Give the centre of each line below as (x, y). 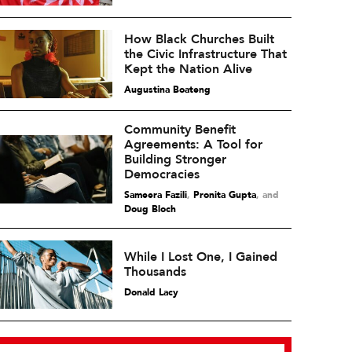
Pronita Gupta (224, 195)
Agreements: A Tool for (193, 145)
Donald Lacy (151, 292)
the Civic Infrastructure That (205, 54)
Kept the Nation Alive (188, 69)
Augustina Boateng (167, 89)
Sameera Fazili (155, 195)
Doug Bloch (150, 209)
